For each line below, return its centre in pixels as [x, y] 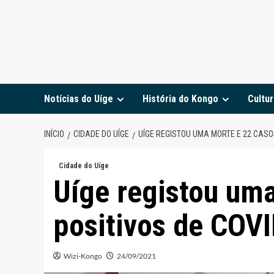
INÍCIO [54, 134]
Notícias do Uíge [79, 98]
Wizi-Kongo [83, 256]
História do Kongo [180, 98]
